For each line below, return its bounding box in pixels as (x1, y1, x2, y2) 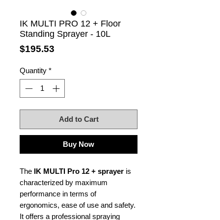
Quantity (20, 66, 47, 75)
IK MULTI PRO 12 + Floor (20, 18, 121, 28)
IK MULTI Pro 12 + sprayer (34, 167, 124, 176)
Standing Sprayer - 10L (20, 28, 110, 39)
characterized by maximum (20, 178, 108, 187)
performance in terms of (20, 190, 96, 198)
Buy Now (63, 140, 94, 149)
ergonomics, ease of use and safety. (20, 201, 136, 210)
